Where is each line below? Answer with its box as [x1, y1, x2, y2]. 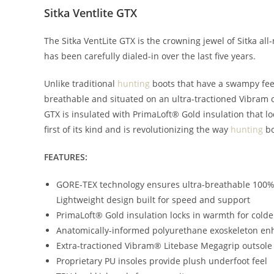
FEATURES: [44, 151, 87, 163]
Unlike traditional [44, 78, 117, 89]
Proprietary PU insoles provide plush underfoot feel [56, 255, 267, 267]
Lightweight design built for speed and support [56, 194, 250, 206]
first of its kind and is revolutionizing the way [44, 124, 231, 135]
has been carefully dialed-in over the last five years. [44, 50, 256, 62]
